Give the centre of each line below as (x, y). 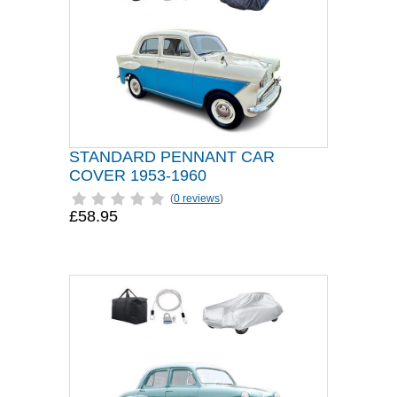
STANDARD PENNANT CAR (172, 157)
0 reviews (197, 198)
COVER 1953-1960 (138, 175)
